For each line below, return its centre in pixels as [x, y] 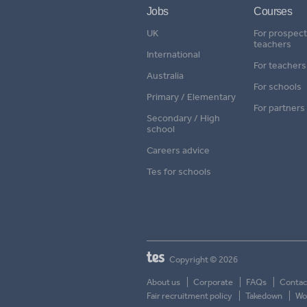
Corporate [213, 282]
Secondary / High [183, 118]
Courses [273, 11]
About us [163, 282]
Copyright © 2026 [203, 259]
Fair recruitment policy [189, 296]
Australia [165, 76]
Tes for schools [179, 172]
